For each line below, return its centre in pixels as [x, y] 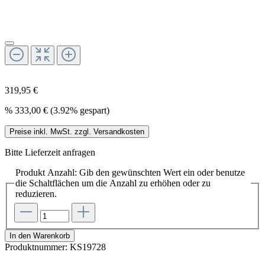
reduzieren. [36, 193]
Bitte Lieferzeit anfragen [50, 152]
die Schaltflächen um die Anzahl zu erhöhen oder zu [113, 183]
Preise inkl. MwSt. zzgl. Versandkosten [77, 131]
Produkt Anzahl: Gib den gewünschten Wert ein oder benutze [130, 172]
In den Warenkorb [40, 235]
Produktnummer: [37, 247]
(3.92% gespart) [80, 110]
